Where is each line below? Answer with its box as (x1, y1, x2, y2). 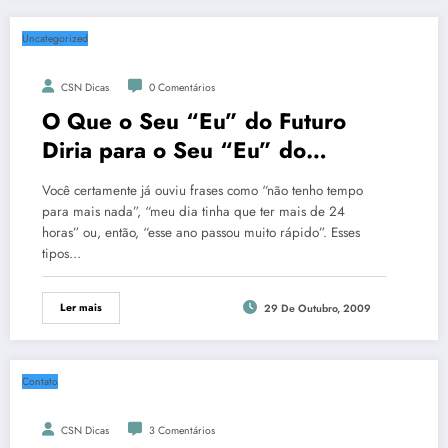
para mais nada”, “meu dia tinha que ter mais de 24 (42, 202, 345, 221)
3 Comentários (149, 423, 215, 438)
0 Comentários (149, 80, 215, 95)
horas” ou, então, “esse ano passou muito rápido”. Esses (42, 223, 360, 242)
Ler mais (60, 300, 102, 315)
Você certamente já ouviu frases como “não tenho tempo (42, 181, 363, 200)
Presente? (42, 163, 148, 195)
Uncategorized (22, 31, 88, 46)
